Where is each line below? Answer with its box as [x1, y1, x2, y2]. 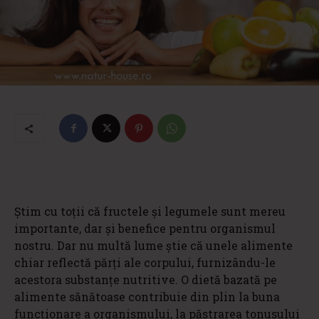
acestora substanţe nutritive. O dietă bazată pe [14, 272, 277, 288]
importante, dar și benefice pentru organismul [14, 221, 276, 236]
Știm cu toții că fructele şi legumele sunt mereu [14, 204, 286, 219]
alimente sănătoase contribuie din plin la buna [14, 289, 280, 305]
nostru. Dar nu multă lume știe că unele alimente [14, 238, 293, 253]
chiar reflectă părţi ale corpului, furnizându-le [14, 255, 276, 271]
